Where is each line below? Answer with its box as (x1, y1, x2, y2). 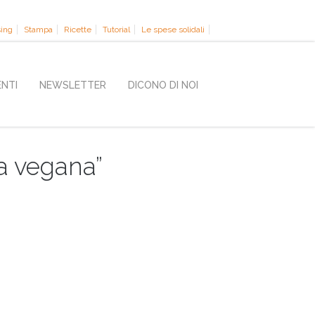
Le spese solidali (141, 25, 205, 34)
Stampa (24, 25, 53, 34)
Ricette (64, 25, 91, 34)
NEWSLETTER (39, 79, 106, 91)
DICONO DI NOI (128, 79, 198, 91)
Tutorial (103, 25, 130, 34)
